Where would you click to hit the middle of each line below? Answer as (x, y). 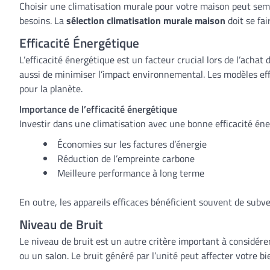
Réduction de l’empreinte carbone (126, 159)
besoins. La (43, 20)
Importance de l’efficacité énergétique (98, 109)
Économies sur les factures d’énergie (132, 144)
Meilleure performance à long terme (131, 173)
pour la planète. (51, 89)
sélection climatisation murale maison (146, 20)
